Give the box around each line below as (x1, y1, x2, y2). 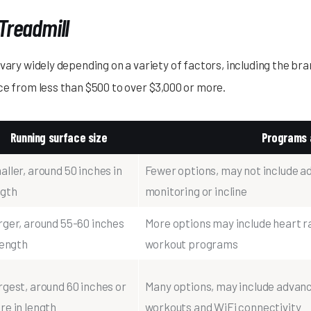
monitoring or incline (144, 184, 247, 199)
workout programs (144, 237, 238, 251)
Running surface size (10, 130, 108, 146)
